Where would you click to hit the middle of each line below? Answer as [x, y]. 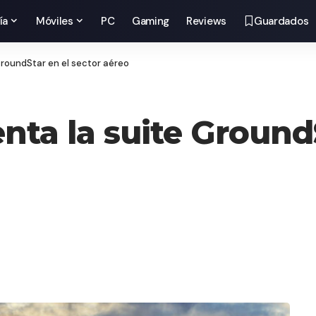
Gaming [151, 21]
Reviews [206, 21]
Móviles [54, 21]
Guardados [281, 21]
